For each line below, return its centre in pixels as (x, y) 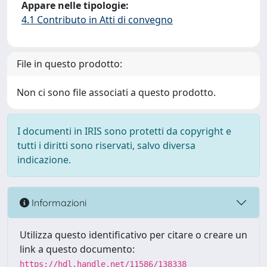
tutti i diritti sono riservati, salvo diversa (106, 145)
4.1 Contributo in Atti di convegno (97, 20)
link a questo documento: (77, 249)
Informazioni (58, 202)
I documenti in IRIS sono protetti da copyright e (124, 131)
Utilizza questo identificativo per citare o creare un (133, 235)
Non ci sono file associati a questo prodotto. (116, 92)
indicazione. (44, 160)
